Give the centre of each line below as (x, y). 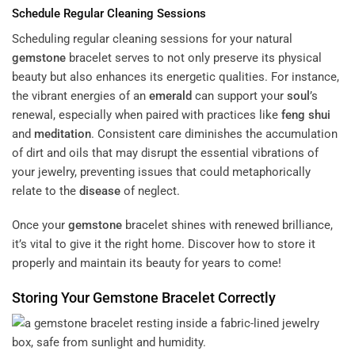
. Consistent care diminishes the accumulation (214, 134)
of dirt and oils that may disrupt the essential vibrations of (165, 153)
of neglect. (150, 191)
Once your (40, 225)
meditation (63, 134)
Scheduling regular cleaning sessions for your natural (152, 38)
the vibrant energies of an (80, 95)
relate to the (46, 191)
